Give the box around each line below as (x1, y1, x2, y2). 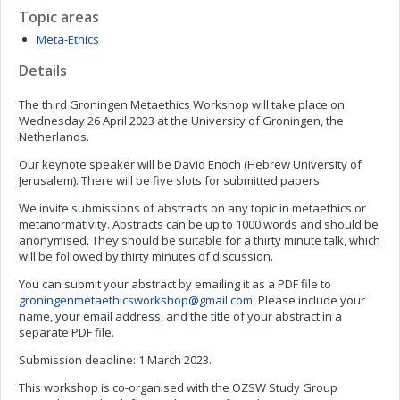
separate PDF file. (19, 324, 114, 340)
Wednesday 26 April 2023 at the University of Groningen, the (19, 112, 344, 129)
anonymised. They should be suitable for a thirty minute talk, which (19, 232, 380, 248)
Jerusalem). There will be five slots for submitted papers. (19, 172, 322, 188)
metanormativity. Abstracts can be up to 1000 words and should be (19, 216, 379, 232)
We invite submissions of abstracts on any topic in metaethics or (19, 200, 366, 216)
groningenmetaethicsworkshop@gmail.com (19, 292, 253, 308)
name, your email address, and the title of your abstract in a (19, 308, 342, 324)
